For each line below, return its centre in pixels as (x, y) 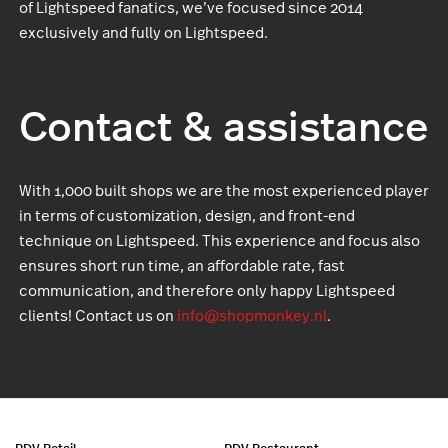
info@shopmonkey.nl (252, 316)
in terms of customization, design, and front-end (187, 216)
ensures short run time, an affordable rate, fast (182, 266)
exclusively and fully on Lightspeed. (143, 33)
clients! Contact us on (98, 316)
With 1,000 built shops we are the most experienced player (224, 191)
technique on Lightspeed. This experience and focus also (219, 241)
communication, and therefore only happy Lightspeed (207, 291)
